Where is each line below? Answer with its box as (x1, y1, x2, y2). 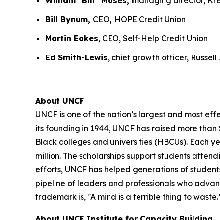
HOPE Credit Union (114, 14, 186, 25)
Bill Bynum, (45, 14, 93, 25)
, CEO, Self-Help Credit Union (98, 33, 208, 44)
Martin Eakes (45, 33, 98, 44)
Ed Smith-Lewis (45, 52, 108, 62)
